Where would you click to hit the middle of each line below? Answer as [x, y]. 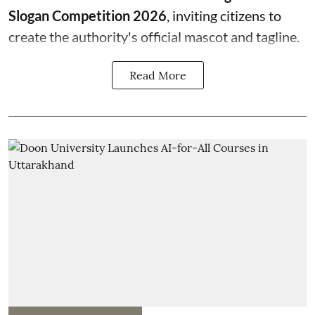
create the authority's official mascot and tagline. [154, 36]
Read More [157, 75]
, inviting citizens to [224, 15]
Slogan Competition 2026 [88, 15]
